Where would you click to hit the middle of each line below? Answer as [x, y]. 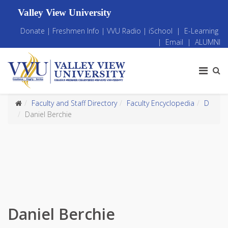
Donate [34, 31]
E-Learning [201, 31]
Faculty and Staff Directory [74, 103]
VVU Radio [124, 31]
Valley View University [68, 12]
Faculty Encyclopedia [161, 103]
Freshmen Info [76, 31]
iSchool [161, 31]
